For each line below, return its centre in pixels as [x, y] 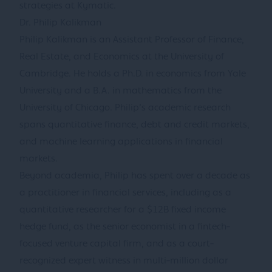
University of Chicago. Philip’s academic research [125, 108]
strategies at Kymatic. [68, 6]
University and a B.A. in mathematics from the [121, 91]
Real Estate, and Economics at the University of [122, 57]
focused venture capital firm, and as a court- [117, 244]
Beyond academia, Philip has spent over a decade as [135, 176]
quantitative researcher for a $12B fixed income [123, 210]
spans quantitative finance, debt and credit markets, [134, 125]
